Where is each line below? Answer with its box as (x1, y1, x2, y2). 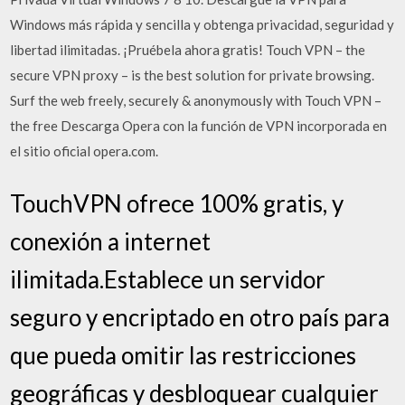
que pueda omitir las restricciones (10, 340, 357, 370)
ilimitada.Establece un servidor (10, 264, 326, 294)
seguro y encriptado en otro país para (10, 302, 391, 332)
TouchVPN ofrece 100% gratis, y (10, 188, 344, 218)
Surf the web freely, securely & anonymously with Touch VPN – (10, 92, 382, 108)
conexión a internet (10, 226, 212, 256)
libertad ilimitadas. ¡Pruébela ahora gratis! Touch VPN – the (10, 42, 366, 58)
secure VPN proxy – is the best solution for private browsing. (10, 67, 375, 83)
